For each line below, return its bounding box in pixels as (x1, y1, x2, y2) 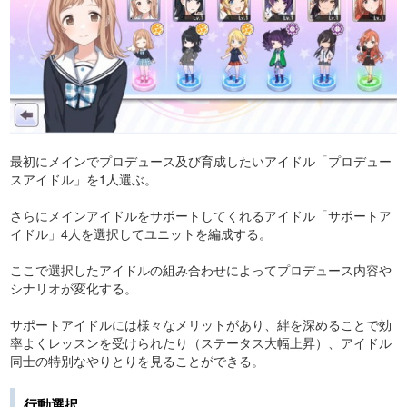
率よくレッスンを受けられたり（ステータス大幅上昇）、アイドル (10, 333, 392, 352)
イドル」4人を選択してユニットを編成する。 (10, 223, 272, 243)
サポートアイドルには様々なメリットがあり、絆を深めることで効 (10, 314, 392, 333)
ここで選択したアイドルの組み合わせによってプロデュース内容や (10, 260, 392, 279)
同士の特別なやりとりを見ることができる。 (10, 351, 264, 370)
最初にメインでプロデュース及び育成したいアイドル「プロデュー (10, 151, 392, 170)
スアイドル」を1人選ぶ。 (10, 169, 157, 188)
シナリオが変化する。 (10, 278, 137, 297)
